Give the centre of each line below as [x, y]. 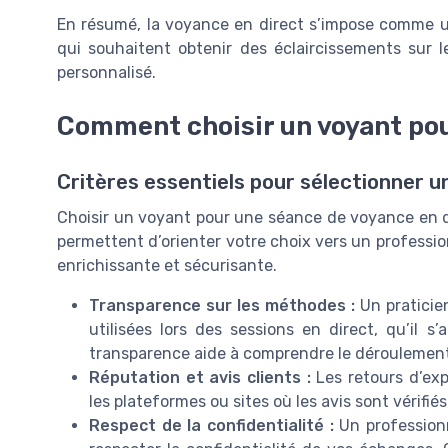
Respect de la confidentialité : [211, 426]
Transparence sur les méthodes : [222, 306]
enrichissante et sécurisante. [167, 266]
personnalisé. [106, 72]
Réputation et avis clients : [200, 378]
